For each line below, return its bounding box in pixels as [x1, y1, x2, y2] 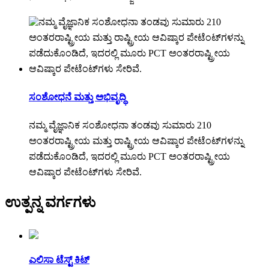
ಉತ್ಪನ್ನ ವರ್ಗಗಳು [5, 195, 95, 211]
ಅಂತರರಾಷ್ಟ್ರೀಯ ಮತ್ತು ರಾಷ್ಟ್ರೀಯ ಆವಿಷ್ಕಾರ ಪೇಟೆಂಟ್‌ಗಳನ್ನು [29, 136, 244, 147]
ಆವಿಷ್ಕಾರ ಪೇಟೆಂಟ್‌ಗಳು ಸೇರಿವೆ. [29, 167, 142, 178]
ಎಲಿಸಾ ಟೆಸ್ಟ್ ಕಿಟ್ [29, 255, 89, 265]
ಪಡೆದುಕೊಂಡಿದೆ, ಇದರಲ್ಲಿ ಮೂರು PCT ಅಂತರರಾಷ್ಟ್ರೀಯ [29, 151, 230, 162]
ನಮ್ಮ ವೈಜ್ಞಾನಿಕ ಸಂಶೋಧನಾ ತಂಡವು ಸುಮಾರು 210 [29, 120, 211, 131]
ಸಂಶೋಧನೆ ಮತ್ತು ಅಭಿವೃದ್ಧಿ [29, 91, 126, 102]
